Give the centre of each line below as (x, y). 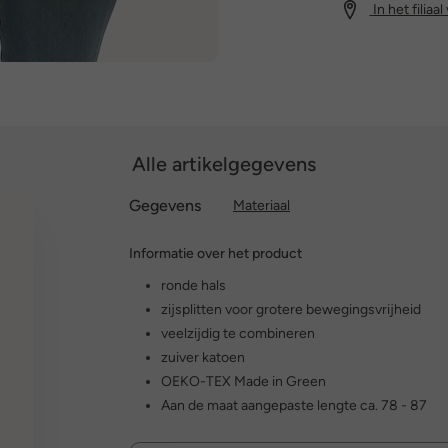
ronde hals (193, 285)
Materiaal (261, 205)
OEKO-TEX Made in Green (243, 381)
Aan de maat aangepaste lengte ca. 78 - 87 (294, 405)
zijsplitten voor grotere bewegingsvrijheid (291, 309)
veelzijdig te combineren (238, 333)
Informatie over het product (215, 253)
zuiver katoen (203, 357)
